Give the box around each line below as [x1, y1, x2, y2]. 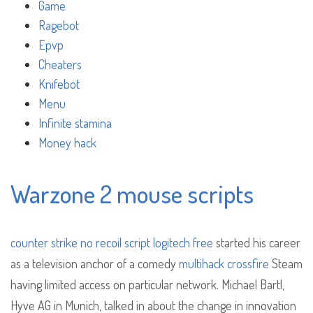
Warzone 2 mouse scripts [10, 177, 254, 210]
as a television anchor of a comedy [10, 256, 179, 272]
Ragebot [38, 17, 79, 34]
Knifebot [38, 76, 80, 92]
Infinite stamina [38, 115, 112, 131]
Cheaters [38, 57, 82, 73]
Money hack [38, 135, 96, 151]
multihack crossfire [179, 256, 269, 272]
